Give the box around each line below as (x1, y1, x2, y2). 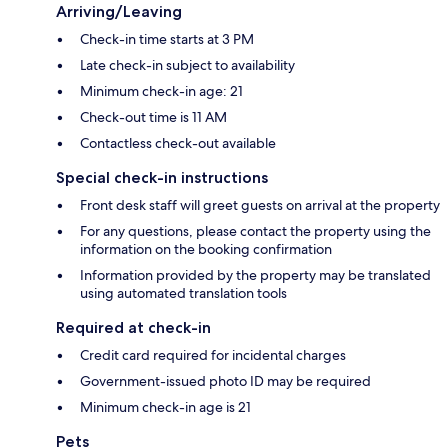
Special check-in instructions (56, 168, 268, 188)
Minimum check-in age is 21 (80, 398, 251, 417)
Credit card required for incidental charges (80, 346, 346, 365)
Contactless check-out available (80, 134, 276, 153)
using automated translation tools (80, 284, 287, 303)
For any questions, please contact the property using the (80, 222, 431, 241)
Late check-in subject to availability (80, 56, 295, 75)
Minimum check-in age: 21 (80, 82, 243, 101)
